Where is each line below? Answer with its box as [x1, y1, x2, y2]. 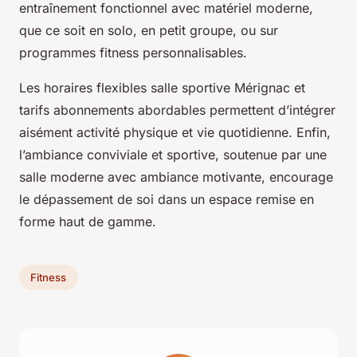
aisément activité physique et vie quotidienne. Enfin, [19, 124, 331, 141]
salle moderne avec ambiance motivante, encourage [19, 169, 333, 186]
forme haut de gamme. [19, 214, 156, 230]
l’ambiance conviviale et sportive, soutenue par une [19, 147, 327, 163]
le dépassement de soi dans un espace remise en [19, 191, 314, 208]
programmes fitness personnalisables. [19, 45, 247, 61]
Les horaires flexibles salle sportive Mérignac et [19, 80, 305, 96]
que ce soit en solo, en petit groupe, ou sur [19, 22, 278, 39]
